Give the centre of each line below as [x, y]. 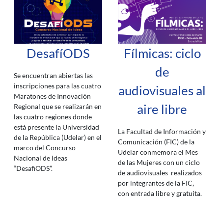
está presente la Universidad [56, 127]
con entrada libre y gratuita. [160, 193]
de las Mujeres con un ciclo [159, 162]
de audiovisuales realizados [160, 173]
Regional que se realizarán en [58, 106]
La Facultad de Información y [162, 131]
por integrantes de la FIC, [156, 183]
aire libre [162, 109]
